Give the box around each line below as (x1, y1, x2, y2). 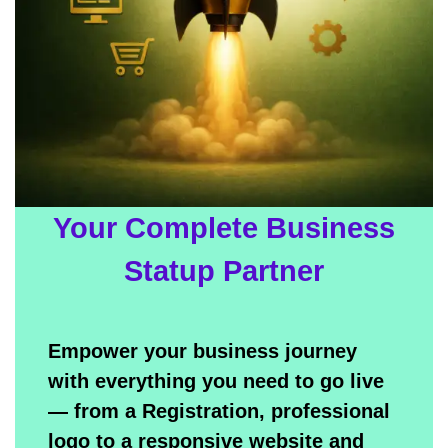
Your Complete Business (53, 211, 395, 244)
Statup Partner (124, 254, 324, 287)
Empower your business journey (48, 340, 358, 363)
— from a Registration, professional (48, 400, 391, 423)
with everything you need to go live (48, 370, 385, 393)
